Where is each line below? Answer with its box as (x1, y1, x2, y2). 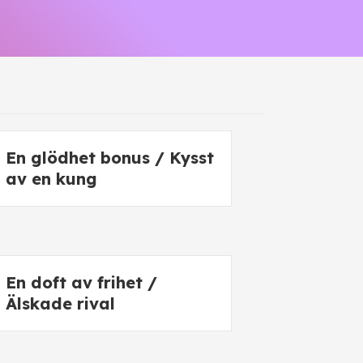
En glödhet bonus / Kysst (6, 147, 214, 168)
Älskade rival (6, 293, 115, 314)
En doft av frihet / (6, 272, 157, 293)
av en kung (6, 169, 97, 189)
